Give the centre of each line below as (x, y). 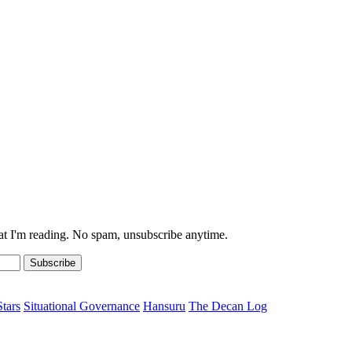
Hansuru (164, 306)
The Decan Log (228, 306)
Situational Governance (82, 306)
